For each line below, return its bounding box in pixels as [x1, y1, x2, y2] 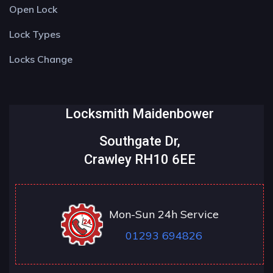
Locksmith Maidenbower [65, 106, 214, 122]
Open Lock [9, 3, 57, 16]
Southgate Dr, [99, 133, 180, 149]
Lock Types [9, 28, 60, 41]
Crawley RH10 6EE [83, 152, 196, 168]
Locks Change [9, 53, 73, 66]
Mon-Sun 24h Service [109, 207, 219, 222]
